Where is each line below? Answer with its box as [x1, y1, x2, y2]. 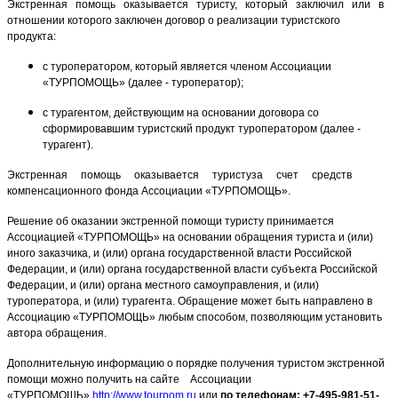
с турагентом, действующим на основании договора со [43, 107, 319, 120]
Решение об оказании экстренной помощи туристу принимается [7, 215, 334, 228]
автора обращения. [7, 327, 107, 340]
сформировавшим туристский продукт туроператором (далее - [43, 123, 361, 136]
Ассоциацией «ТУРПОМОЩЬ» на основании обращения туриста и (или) [7, 231, 373, 244]
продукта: [7, 30, 56, 44]
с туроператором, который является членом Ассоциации [43, 60, 331, 74]
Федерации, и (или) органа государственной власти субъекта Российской [7, 263, 378, 276]
